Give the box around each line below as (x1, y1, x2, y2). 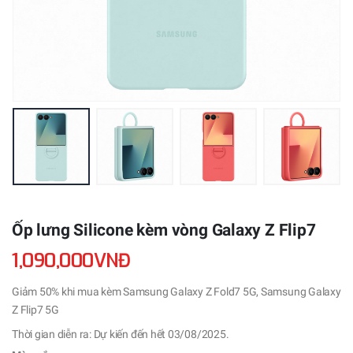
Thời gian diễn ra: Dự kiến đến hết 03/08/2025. (12, 328, 229, 341)
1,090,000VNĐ (12, 247, 131, 273)
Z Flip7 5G (12, 303, 59, 317)
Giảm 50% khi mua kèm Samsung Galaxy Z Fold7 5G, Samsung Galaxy (12, 285, 341, 299)
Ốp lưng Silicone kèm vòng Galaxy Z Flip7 (12, 221, 316, 240)
